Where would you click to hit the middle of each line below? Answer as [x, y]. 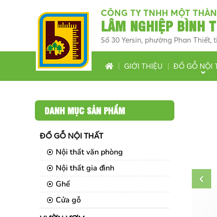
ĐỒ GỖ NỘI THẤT [71, 136]
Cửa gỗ [68, 200]
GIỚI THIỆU [143, 66]
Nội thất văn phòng [89, 152]
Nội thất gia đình [85, 168]
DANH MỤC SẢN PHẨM [85, 110]
